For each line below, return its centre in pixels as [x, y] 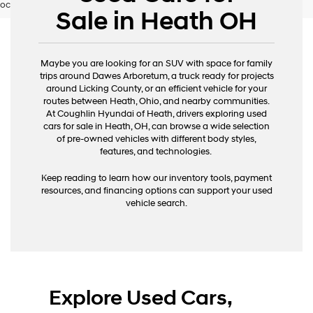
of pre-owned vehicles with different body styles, [156, 139]
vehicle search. [156, 204]
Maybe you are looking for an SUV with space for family [156, 64]
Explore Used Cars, [140, 298]
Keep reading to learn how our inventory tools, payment [156, 179]
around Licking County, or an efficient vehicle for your [156, 89]
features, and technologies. [156, 152]
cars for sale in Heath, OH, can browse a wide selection [156, 127]
